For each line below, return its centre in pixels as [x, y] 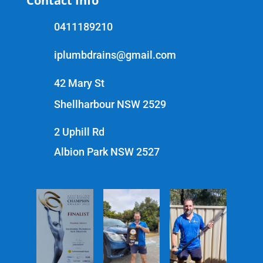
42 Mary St [79, 83]
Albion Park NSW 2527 [108, 151]
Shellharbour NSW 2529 [110, 104]
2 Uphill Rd [79, 131]
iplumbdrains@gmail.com [115, 55]
